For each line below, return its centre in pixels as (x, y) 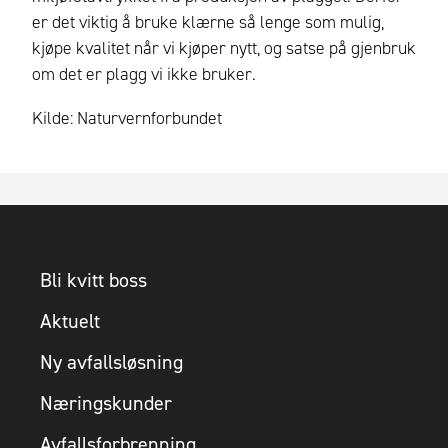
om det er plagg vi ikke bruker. (144, 74)
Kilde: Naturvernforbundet (127, 118)
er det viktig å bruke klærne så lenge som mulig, (208, 22)
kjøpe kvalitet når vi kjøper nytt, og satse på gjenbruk (224, 48)
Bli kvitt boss (93, 279)
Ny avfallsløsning (111, 361)
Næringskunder (106, 402)
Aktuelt (70, 320)
